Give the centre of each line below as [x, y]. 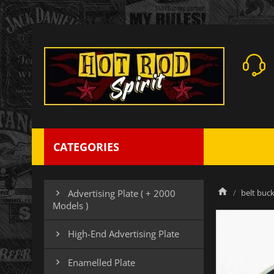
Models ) [70, 206]
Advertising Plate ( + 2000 [122, 193]
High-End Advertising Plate [124, 234]
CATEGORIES [86, 147]
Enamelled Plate [102, 262]
